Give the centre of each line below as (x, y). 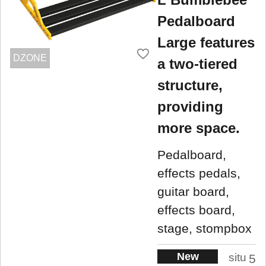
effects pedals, (199, 173)
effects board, (196, 210)
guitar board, (193, 192)
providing (190, 106)
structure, (190, 85)
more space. (199, 128)
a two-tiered (197, 64)
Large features (206, 42)
